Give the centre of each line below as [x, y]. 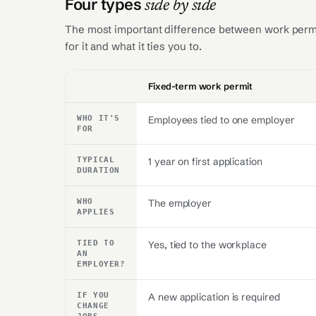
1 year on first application [205, 162]
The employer [180, 203]
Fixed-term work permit [201, 86]
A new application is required [214, 297]
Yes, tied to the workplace [207, 245]
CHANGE [93, 305]
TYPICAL [96, 159]
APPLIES [96, 212]
